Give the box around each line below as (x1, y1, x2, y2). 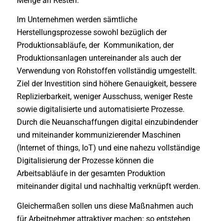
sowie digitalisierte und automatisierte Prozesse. (16, 105, 184, 114)
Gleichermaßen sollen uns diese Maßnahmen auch (16, 201, 193, 211)
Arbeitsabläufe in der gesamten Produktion (16, 169, 165, 179)
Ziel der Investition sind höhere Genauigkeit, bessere (16, 79, 196, 89)
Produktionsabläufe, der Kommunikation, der (16, 40, 174, 50)
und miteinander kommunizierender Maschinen (16, 130, 181, 140)
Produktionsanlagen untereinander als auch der (16, 53, 181, 63)
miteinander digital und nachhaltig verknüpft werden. (16, 182, 200, 191)
